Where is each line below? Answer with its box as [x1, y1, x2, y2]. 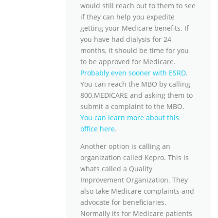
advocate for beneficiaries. [80, 198, 166, 207]
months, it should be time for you [80, 45, 189, 55]
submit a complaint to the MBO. [80, 101, 184, 111]
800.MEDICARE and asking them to [80, 90, 193, 100]
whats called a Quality [80, 164, 152, 173]
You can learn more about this [80, 112, 179, 122]
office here [80, 124, 115, 133]
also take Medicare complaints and [80, 186, 194, 196]
